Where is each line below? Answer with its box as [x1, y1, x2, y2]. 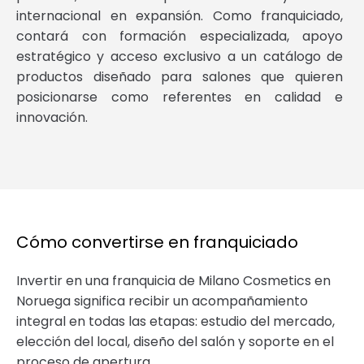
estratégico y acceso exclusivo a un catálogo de [16, 46, 343, 66]
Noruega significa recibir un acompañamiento [16, 291, 308, 310]
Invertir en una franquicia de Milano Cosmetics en [16, 271, 331, 290]
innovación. [16, 107, 88, 127]
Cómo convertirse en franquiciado [16, 230, 298, 253]
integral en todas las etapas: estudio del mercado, [16, 311, 335, 331]
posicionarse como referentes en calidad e [16, 87, 343, 106]
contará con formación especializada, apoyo [16, 26, 343, 45]
